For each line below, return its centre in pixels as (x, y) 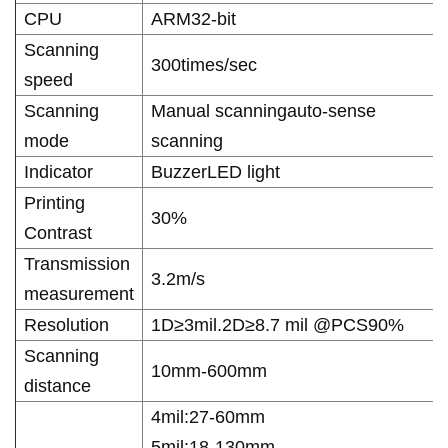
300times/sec (204, 65)
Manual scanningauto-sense (263, 111)
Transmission (77, 264)
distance (57, 386)
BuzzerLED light (215, 172)
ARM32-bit (193, 19)
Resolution (66, 325)
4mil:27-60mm (208, 417)
